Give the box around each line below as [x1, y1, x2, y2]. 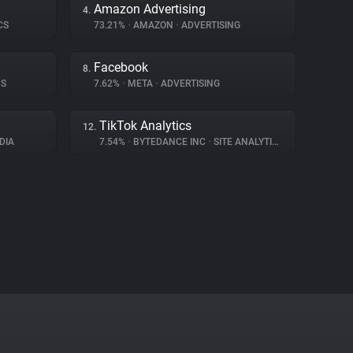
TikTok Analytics [99, 118, 191, 133]
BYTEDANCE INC [131, 136, 208, 147]
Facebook [94, 60, 148, 75]
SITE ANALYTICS [211, 136, 272, 147]
